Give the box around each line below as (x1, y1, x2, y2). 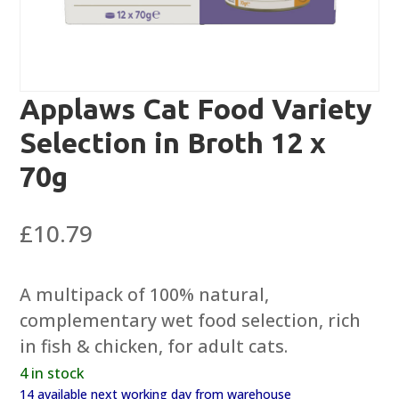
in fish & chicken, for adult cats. (20, 334, 289, 359)
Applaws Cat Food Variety (20, 93, 373, 126)
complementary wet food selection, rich (20, 308, 362, 333)
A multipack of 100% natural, (20, 282, 270, 307)
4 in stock (20, 363, 85, 384)
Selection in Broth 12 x (20, 126, 327, 159)
